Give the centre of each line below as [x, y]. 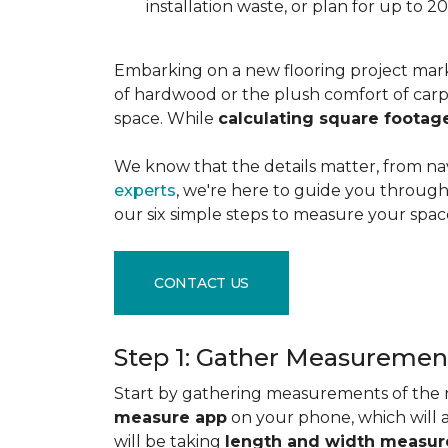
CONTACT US [202, 282]
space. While [166, 118]
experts [145, 190]
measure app [170, 417]
